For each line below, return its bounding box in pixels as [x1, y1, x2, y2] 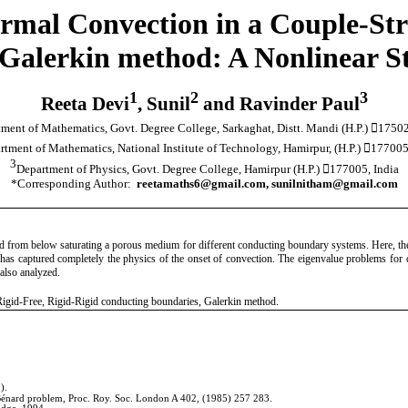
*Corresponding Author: [10, 177, 131, 191]
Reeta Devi [40, 93, 129, 116]
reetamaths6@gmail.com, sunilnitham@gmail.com [136, 177, 398, 191]
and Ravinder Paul [198, 93, 360, 116]
